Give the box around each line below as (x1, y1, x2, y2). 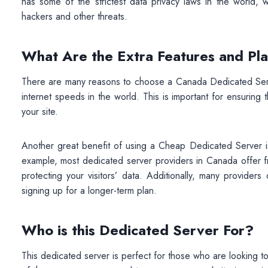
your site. (21, 105, 58, 119)
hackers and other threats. (21, 10, 127, 24)
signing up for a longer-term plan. (21, 184, 157, 198)
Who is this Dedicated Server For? (21, 220, 254, 241)
